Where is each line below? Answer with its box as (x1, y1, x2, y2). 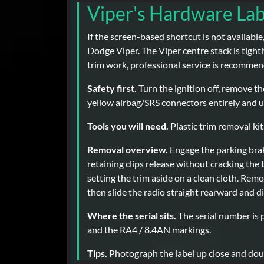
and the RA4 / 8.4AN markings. (87, 224, 211, 236)
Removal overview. (87, 144, 168, 156)
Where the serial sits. (87, 210, 176, 222)
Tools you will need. (87, 120, 169, 132)
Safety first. (87, 82, 137, 94)
